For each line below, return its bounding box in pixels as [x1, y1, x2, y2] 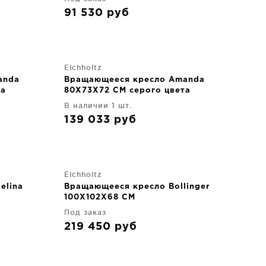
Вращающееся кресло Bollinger [64, 183, 210, 190]
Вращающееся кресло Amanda [64, 76, 205, 83]
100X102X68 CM [64, 194, 135, 201]
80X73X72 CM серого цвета [64, 87, 191, 94]
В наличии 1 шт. [64, 101, 132, 109]
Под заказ [64, 208, 106, 216]
